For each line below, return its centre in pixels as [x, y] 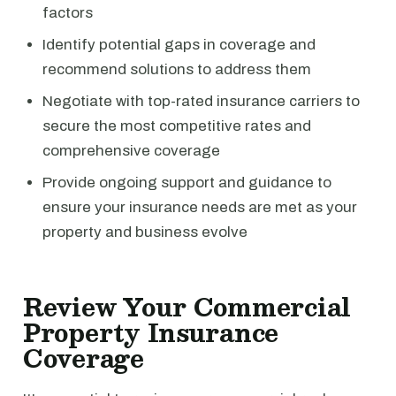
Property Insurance [151, 332]
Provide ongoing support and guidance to [187, 183]
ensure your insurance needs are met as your [200, 207]
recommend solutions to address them [177, 69]
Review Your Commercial [187, 307]
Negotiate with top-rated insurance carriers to [201, 101]
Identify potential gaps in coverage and [179, 45]
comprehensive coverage [131, 151]
